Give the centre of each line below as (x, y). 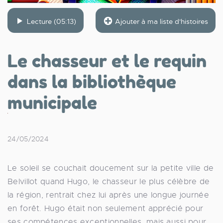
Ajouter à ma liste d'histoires (161, 21)
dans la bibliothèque (92, 81)
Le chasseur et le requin (107, 60)
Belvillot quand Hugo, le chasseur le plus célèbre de (109, 181)
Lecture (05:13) (51, 21)
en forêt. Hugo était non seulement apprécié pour (106, 208)
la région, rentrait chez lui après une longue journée (108, 195)
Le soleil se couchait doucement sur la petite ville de (111, 168)
